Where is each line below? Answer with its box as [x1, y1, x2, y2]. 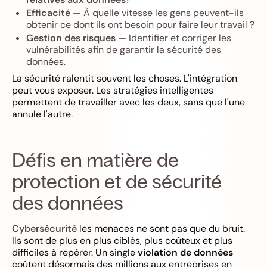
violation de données [138, 246, 233, 259]
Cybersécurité [12, 222, 77, 235]
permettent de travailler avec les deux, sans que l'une [12, 95, 245, 108]
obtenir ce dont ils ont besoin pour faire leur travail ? [26, 18, 254, 31]
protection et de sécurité [12, 169, 222, 193]
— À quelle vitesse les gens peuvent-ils [70, 6, 244, 19]
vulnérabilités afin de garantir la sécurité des [26, 43, 221, 56]
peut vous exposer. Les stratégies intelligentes [12, 83, 213, 97]
